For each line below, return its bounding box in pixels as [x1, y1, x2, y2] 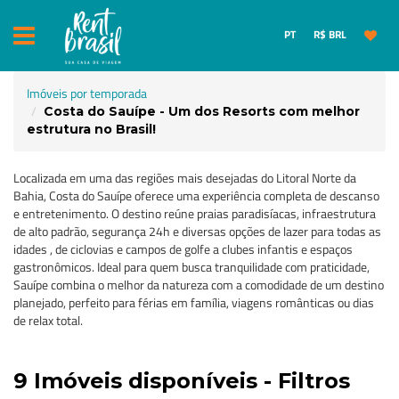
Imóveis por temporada [27, 84, 147, 102]
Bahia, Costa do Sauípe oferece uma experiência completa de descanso [13, 186, 379, 205]
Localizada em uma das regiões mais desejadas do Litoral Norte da [13, 168, 356, 187]
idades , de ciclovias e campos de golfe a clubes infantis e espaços [13, 240, 353, 258]
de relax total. [13, 311, 83, 330]
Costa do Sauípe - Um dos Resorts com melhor [44, 103, 360, 119]
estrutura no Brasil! [27, 121, 156, 137]
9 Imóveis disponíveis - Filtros [13, 368, 350, 394]
